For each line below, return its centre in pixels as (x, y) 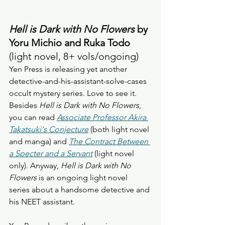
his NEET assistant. (43, 201)
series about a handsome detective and (80, 189)
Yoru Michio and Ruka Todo (70, 42)
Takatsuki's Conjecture (49, 129)
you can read (33, 117)
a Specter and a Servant (51, 153)
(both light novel (120, 129)
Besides (24, 105)
